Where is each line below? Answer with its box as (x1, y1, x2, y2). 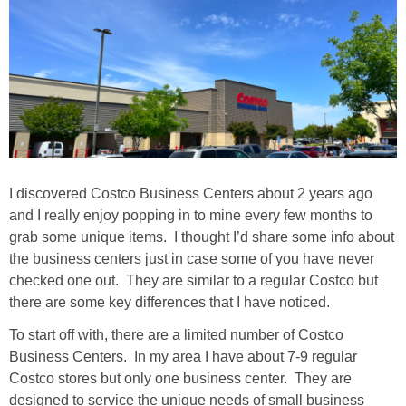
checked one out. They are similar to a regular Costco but (9, 273, 378, 289)
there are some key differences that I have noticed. (9, 295, 337, 311)
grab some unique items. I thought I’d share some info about (9, 229, 394, 246)
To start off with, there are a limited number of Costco (9, 327, 343, 343)
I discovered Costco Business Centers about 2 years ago (9, 186, 372, 202)
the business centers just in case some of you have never (9, 251, 374, 267)
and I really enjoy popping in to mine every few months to (9, 208, 372, 224)
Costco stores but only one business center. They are (9, 371, 352, 387)
